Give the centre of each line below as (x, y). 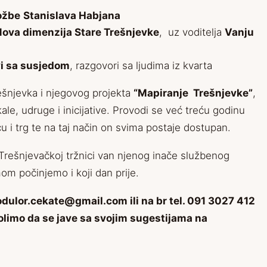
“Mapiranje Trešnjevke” (193, 93)
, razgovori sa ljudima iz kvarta (141, 66)
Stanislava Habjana (72, 16)
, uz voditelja (192, 32)
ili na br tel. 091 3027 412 (191, 201)
